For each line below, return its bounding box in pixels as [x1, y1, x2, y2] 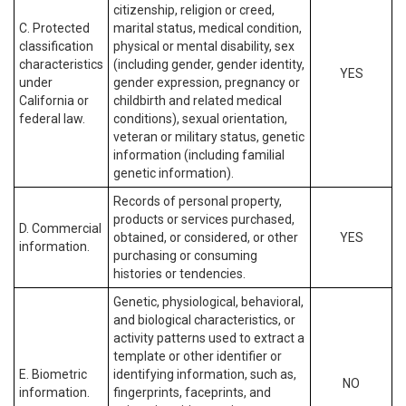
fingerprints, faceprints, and [113, 385, 271, 400]
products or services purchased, [113, 212, 295, 227]
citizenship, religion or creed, [113, 3, 275, 17]
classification [19, 39, 93, 53]
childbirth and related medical [113, 93, 282, 108]
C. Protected [19, 21, 90, 35]
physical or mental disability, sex [113, 39, 295, 53]
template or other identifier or [113, 349, 282, 363]
